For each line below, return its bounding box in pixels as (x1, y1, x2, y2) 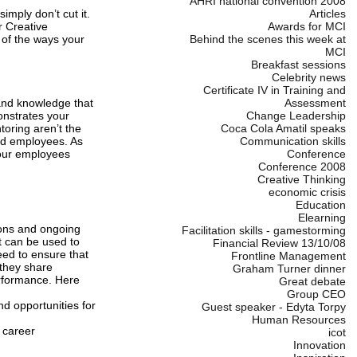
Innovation (292, 339, 346, 352)
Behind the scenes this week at (189, 33, 346, 46)
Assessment (284, 96, 346, 110)
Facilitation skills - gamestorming (181, 224, 346, 237)
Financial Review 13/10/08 (212, 237, 346, 250)
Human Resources (251, 313, 346, 327)
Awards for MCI (267, 20, 346, 33)
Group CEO (286, 288, 346, 301)
